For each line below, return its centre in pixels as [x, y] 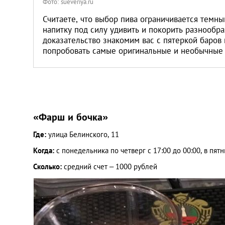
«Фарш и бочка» [71, 117]
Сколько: [47, 166]
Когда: [45, 150]
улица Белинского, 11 [83, 134]
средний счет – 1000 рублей [109, 166]
